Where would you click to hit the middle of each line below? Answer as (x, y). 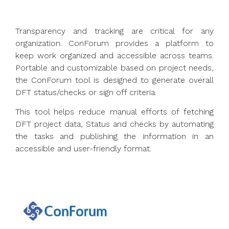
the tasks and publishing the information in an (114, 136)
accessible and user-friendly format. (83, 149)
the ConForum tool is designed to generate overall (114, 80)
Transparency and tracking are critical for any (114, 31)
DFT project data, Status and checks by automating (114, 124)
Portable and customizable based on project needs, (114, 68)
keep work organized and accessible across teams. (114, 55)
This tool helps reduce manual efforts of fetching (114, 112)
